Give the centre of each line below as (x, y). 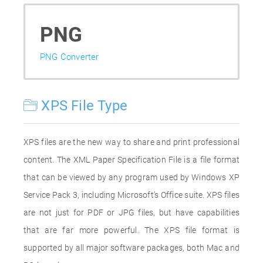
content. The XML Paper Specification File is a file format (131, 160)
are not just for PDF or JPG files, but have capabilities (131, 213)
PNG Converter (70, 57)
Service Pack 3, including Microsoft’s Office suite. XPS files (131, 195)
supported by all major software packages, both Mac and (131, 248)
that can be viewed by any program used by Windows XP (131, 177)
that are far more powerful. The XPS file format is (131, 230)
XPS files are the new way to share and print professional (131, 142)
